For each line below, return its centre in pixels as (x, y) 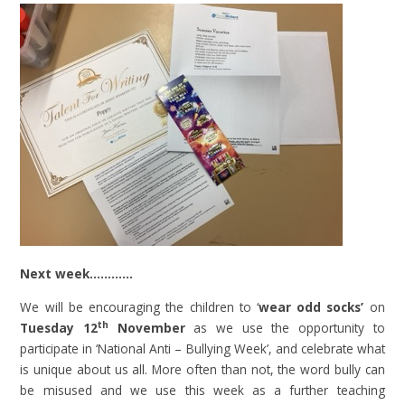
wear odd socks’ (311, 306)
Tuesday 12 (59, 327)
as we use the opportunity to (285, 327)
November (147, 327)
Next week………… (77, 274)
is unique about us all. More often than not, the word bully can (202, 369)
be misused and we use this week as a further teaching (202, 390)
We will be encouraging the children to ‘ (139, 306)
